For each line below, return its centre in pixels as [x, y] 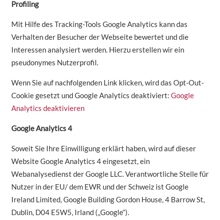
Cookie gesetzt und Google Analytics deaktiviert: [91, 96]
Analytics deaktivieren [48, 108]
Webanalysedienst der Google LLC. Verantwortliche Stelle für [110, 174]
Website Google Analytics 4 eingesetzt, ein [80, 161]
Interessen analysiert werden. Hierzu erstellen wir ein [97, 50]
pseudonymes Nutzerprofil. [55, 63]
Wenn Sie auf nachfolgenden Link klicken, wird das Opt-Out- [107, 83]
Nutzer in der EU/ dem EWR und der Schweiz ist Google [100, 187]
